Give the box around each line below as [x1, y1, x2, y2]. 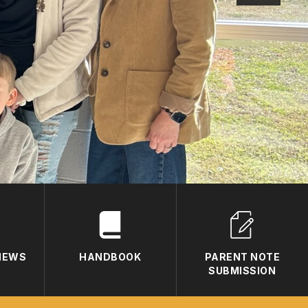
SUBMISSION [208, 264, 276, 276]
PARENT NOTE [204, 250, 280, 263]
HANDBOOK [79, 250, 142, 263]
